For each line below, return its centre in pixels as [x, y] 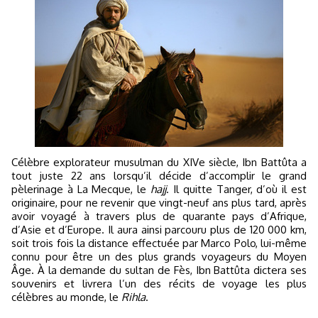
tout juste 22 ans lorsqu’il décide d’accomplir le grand [159, 176]
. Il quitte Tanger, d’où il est [237, 189]
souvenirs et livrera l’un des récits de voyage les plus [159, 284]
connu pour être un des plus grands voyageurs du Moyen [159, 257]
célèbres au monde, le [66, 297]
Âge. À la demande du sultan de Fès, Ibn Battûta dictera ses [159, 270]
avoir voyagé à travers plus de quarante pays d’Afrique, [159, 216]
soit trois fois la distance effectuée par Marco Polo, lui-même [159, 243]
